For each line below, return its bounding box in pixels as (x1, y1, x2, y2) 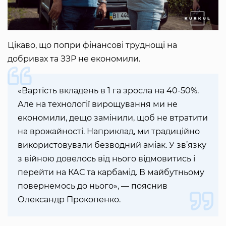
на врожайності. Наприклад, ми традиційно (18, 126, 200, 136)
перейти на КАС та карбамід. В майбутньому (18, 167, 204, 177)
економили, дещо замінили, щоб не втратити (18, 112, 208, 123)
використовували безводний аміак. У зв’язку (18, 140, 206, 150)
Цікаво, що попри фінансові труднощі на (8, 40, 177, 50)
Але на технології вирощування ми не (18, 99, 178, 109)
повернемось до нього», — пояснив (18, 181, 167, 191)
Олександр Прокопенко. (18, 194, 121, 204)
